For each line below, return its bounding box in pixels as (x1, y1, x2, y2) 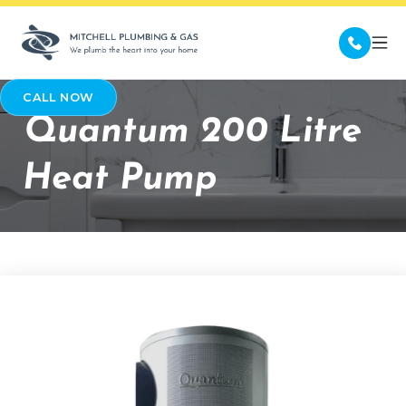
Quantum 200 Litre (23, 114, 362, 151)
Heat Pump (23, 161, 217, 198)
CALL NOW (23, 91, 95, 105)
